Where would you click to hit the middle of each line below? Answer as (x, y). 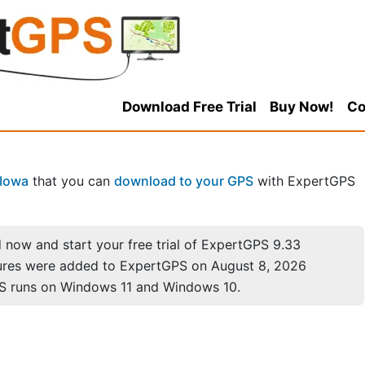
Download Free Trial (189, 107)
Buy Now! (301, 107)
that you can (71, 181)
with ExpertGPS (304, 181)
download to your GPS (184, 181)
